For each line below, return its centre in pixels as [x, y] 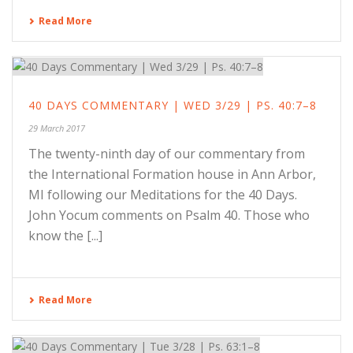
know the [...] [65, 236]
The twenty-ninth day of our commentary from [167, 154]
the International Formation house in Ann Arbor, [172, 175]
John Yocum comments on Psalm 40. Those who [169, 216]
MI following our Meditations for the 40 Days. [163, 195]
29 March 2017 [57, 128]
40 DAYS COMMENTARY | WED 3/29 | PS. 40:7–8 [173, 106]
